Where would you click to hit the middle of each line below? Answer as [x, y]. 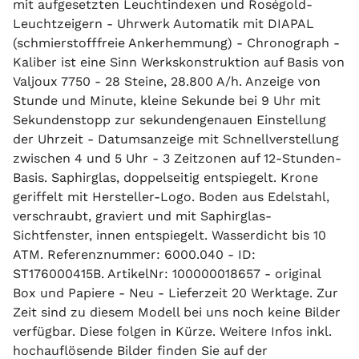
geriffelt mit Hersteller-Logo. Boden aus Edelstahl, [171, 197]
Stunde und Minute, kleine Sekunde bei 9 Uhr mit [167, 101]
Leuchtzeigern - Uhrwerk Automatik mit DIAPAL [163, 24]
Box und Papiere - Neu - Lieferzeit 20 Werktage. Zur [175, 293]
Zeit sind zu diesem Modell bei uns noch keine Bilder [177, 312]
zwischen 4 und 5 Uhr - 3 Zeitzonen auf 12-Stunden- [177, 158]
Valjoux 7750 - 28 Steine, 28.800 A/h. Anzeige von [167, 81]
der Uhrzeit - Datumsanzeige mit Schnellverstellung [176, 139]
